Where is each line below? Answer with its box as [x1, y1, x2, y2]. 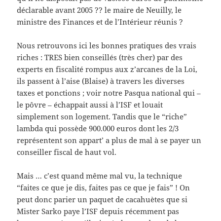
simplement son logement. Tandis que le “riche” [17, 111, 187, 122]
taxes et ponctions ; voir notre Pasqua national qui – [17, 88, 201, 98]
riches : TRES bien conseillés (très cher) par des [17, 52, 183, 63]
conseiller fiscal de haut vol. [17, 147, 117, 157]
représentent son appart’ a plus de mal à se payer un [17, 135, 202, 146]
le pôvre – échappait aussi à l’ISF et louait [17, 100, 163, 110]
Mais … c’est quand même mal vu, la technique [17, 171, 183, 181]
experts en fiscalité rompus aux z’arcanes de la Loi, [17, 64, 198, 74]
